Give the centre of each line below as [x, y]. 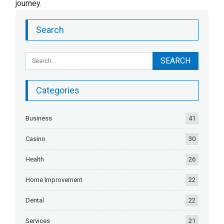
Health [35, 159]
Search [50, 30]
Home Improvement [54, 180]
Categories [58, 90]
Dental [35, 200]
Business [39, 118]
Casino [36, 139]
